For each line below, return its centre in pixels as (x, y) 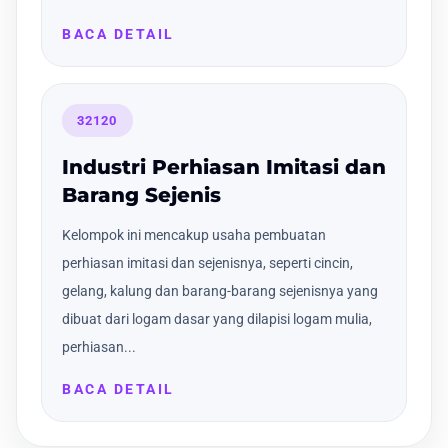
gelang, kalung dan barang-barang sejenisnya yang (220, 291)
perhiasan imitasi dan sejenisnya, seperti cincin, (207, 263)
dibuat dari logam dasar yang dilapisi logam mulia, (217, 319)
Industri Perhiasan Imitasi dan (224, 167)
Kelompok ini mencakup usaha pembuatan (194, 235)
